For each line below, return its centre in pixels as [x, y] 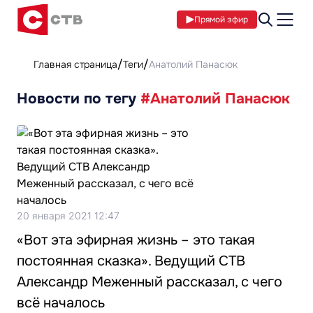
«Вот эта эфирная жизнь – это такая [136, 240]
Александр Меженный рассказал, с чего [150, 282]
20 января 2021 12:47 [68, 216]
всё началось [61, 303]
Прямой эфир [221, 20]
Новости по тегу [79, 99]
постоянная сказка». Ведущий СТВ [131, 261]
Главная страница [75, 64]
